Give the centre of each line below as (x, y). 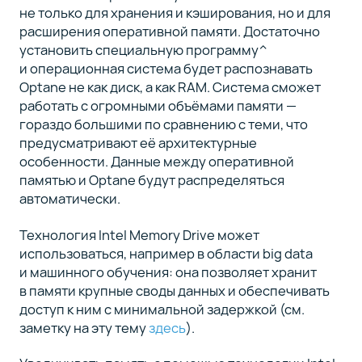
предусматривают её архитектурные (138, 143)
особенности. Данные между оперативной (156, 162)
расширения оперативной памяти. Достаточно (169, 32)
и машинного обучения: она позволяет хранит (168, 271)
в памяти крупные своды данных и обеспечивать (174, 290)
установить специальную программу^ (143, 50)
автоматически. (69, 199)
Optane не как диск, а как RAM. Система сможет (170, 87)
